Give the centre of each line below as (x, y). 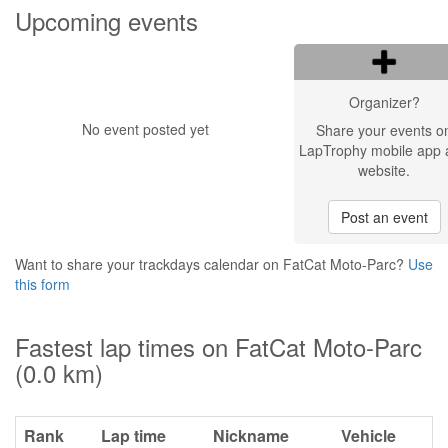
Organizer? (384, 102)
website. (384, 170)
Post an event (384, 217)
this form (42, 284)
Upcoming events (106, 20)
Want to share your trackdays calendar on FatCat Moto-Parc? (211, 264)
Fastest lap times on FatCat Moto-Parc (218, 346)
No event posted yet (145, 129)
